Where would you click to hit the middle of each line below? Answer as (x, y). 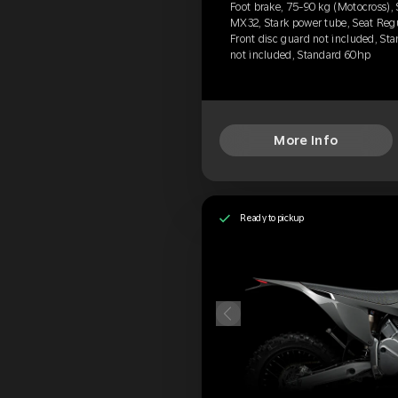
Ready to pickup (272, 218)
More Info (306, 141)
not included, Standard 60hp (301, 55)
